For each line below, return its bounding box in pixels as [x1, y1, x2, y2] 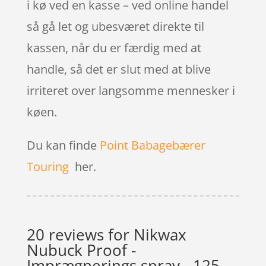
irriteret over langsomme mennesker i [26, 82, 235, 99]
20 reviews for [26, 223, 134, 245]
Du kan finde [26, 137, 100, 153]
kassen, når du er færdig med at [26, 39, 201, 56]
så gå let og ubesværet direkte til [26, 18, 204, 34]
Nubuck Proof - [26, 239, 136, 261]
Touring [26, 158, 69, 175]
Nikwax [133, 223, 186, 245]
